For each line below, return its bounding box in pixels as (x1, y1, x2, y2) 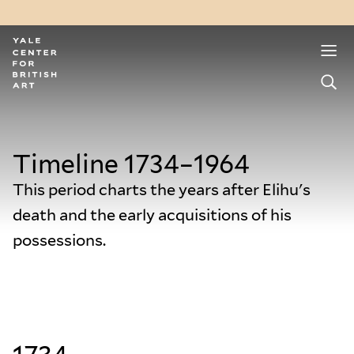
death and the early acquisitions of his (13, 205, 292, 224)
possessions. (13, 231, 106, 250)
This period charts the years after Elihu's (13, 180, 311, 199)
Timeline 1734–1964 (13, 149, 250, 179)
